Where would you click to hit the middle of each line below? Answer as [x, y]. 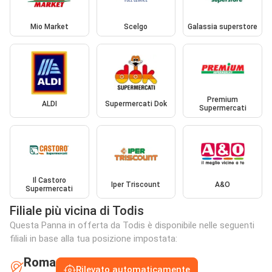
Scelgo [136, 27]
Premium [223, 99]
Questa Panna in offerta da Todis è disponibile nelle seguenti [132, 226]
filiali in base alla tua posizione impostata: [93, 239]
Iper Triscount [136, 185]
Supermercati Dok [136, 104]
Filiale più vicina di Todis [77, 211]
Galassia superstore [223, 27]
